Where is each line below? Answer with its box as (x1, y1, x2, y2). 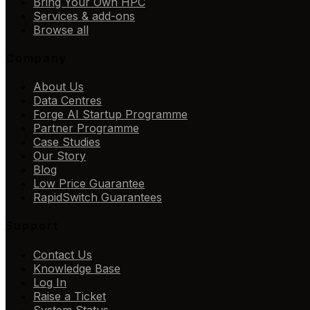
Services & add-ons (33, 8, 135, 23)
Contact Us (33, 247, 92, 262)
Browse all (33, 22, 89, 37)
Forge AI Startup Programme (33, 107, 188, 122)
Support (6, 219, 59, 233)
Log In (33, 275, 66, 289)
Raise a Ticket (33, 289, 106, 303)
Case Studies (33, 135, 100, 149)
